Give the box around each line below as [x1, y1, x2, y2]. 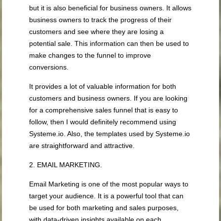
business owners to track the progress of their [29, 16, 172, 24]
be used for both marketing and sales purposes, [29, 204, 179, 212]
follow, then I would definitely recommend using [29, 118, 177, 126]
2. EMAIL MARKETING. [29, 161, 103, 169]
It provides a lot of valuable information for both [29, 82, 177, 91]
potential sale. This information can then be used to [29, 39, 189, 48]
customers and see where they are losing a [29, 28, 164, 36]
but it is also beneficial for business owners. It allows [29, 4, 192, 12]
